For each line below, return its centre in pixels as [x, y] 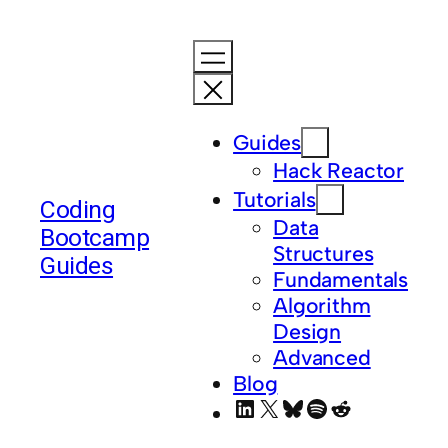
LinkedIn [277, 407]
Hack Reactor [338, 170]
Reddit [365, 407]
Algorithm [322, 305]
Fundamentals [340, 279]
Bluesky [323, 407]
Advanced [322, 357]
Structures [323, 253]
